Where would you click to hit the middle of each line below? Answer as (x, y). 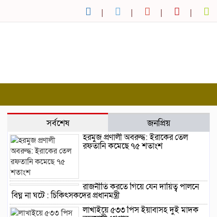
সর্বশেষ (58, 123)
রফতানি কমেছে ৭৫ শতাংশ (123, 146)
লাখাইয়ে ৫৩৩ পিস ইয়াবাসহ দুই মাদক (140, 210)
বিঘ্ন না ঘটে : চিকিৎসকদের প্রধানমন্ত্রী (66, 196)
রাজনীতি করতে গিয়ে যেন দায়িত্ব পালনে (141, 187)
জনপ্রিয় (159, 123)
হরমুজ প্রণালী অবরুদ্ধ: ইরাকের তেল (135, 138)
